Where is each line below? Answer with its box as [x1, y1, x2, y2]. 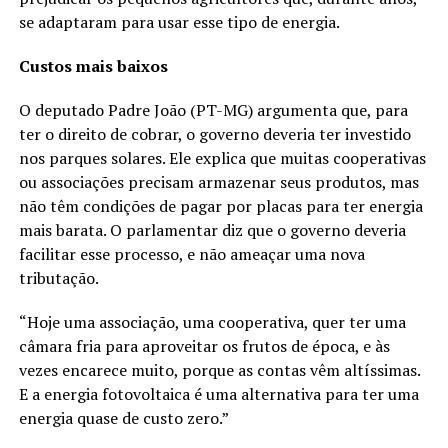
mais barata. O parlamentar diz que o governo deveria [18, 219, 406, 242]
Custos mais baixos [18, 55, 168, 78]
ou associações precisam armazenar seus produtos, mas [18, 171, 419, 194]
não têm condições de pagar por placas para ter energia [18, 195, 423, 218]
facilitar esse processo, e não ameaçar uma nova [18, 243, 365, 266]
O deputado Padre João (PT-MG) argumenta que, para [18, 99, 408, 122]
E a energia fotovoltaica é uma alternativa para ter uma [18, 383, 419, 406]
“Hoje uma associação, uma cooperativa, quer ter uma [18, 311, 406, 334]
